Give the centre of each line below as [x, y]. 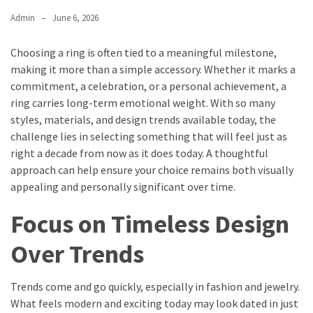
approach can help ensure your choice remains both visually [152, 170]
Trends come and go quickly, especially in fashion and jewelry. [155, 287]
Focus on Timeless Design [150, 224]
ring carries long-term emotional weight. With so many [143, 103]
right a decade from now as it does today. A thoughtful [139, 153]
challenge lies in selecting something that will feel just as [149, 137]
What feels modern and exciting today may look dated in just [154, 304]
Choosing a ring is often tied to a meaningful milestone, [144, 53]
